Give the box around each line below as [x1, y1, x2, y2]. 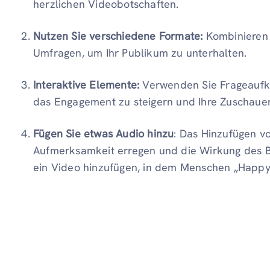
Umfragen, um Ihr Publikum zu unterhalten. [33, 45, 247, 60]
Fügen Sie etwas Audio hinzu [33, 126, 174, 140]
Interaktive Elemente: [33, 77, 140, 92]
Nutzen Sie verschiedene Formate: [33, 28, 203, 43]
